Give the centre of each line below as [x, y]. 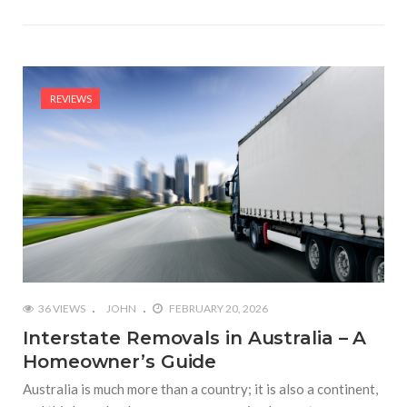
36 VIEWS [62, 309]
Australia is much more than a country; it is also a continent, [200, 389]
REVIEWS [70, 98]
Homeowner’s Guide [120, 362]
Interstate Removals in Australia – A [195, 338]
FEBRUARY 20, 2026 [218, 309]
